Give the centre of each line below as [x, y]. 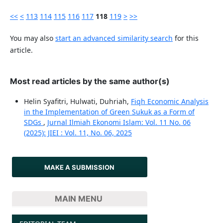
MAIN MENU [79, 199]
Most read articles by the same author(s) [90, 81]
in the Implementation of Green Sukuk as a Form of [109, 112]
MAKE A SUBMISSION [80, 167]
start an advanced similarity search [114, 38]
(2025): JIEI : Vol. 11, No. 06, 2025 [78, 133]
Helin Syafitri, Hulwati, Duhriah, [77, 102]
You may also [32, 38]
